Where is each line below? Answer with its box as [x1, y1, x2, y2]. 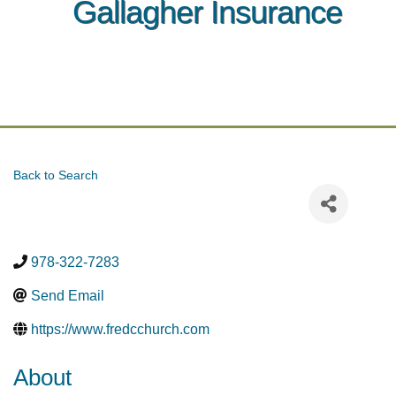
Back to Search [13, 168, 98, 182]
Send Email [31, 288, 104, 303]
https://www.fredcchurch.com [31, 322, 209, 337]
